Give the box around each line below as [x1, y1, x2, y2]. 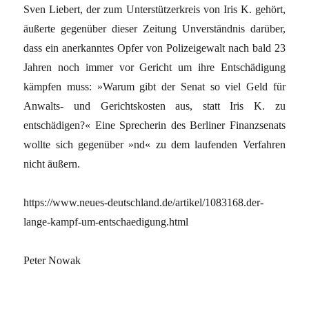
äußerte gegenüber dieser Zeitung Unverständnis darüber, [23, 23, 286, 34]
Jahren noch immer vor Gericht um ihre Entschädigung [23, 61, 286, 73]
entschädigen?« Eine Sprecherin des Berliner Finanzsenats [23, 119, 286, 131]
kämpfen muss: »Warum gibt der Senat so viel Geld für [23, 81, 286, 92]
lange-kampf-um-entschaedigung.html [23, 216, 189, 228]
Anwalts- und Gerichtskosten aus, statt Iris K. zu [23, 100, 286, 112]
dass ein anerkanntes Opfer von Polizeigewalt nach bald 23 [23, 42, 286, 54]
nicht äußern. [23, 158, 81, 170]
